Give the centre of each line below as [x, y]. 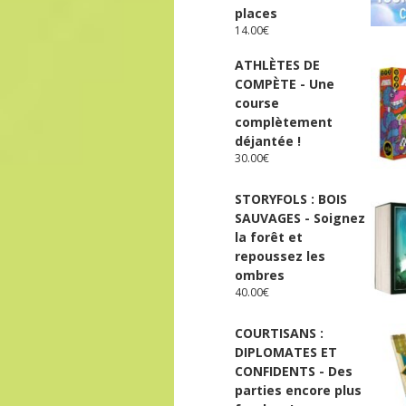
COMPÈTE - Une [285, 84]
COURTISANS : [279, 333]
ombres [260, 275]
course [257, 103]
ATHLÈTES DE [277, 65]
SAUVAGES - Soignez [300, 218]
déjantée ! [268, 141]
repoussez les [280, 256]
